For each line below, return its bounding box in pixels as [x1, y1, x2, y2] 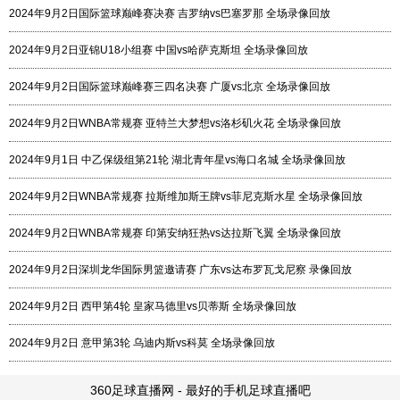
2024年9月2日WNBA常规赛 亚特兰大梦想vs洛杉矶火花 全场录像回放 [9, 117, 341, 129]
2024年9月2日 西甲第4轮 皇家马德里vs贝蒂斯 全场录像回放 [9, 300, 296, 312]
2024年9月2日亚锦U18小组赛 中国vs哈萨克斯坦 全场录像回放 [9, 44, 308, 56]
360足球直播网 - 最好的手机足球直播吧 [89, 383, 311, 397]
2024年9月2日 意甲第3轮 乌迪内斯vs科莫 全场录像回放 [9, 337, 275, 349]
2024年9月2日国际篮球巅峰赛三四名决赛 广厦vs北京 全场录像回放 [9, 80, 330, 93]
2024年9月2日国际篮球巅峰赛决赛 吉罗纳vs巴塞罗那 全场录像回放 [9, 7, 330, 20]
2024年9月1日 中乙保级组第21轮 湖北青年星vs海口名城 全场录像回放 [9, 154, 346, 166]
